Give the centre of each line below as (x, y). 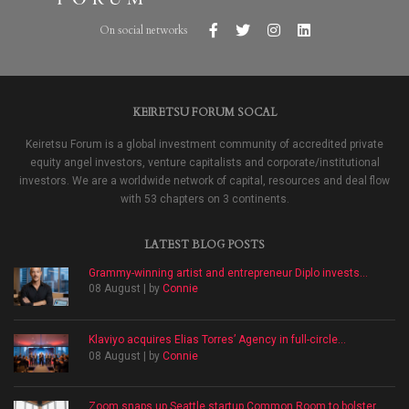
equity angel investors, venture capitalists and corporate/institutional (204, 162)
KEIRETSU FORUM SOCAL (204, 112)
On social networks (143, 30)
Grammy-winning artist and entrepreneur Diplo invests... (228, 273)
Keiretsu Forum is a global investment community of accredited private (204, 144)
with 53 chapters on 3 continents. (204, 199)
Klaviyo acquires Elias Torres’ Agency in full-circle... (217, 339)
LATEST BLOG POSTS (204, 244)
